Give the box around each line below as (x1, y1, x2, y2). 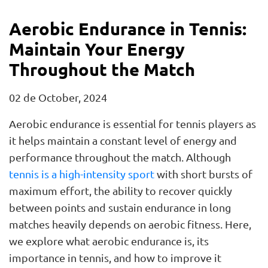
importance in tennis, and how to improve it (9, 251, 221, 264)
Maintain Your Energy (9, 38, 185, 60)
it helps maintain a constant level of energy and (9, 134, 237, 147)
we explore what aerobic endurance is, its (9, 234, 209, 248)
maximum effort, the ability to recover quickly (9, 184, 232, 197)
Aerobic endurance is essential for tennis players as (9, 117, 256, 130)
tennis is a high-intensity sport (9, 167, 154, 181)
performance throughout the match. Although (9, 151, 231, 164)
